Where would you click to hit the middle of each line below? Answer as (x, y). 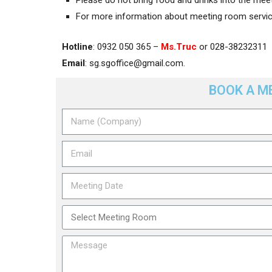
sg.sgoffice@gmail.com (136, 63)
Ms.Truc (179, 46)
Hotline (77, 46)
